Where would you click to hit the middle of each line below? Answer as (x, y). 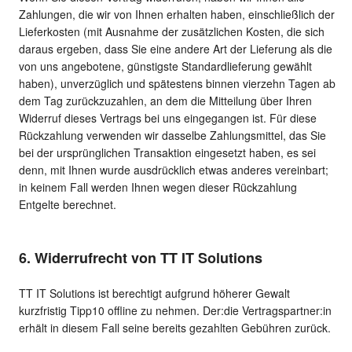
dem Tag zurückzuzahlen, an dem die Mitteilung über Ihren (165, 101)
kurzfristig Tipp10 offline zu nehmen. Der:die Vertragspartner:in (175, 311)
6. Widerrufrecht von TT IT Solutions (141, 258)
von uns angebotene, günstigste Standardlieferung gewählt (165, 66)
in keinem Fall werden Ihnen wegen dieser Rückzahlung (158, 187)
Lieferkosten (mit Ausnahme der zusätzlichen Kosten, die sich (172, 32)
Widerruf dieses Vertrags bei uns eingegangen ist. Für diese (168, 118)
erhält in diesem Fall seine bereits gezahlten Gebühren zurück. (175, 328)
